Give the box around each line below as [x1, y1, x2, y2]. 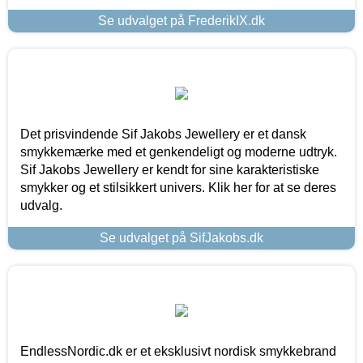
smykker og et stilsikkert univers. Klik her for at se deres [20, 180, 336, 194]
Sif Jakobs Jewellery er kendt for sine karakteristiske [20, 162, 319, 177]
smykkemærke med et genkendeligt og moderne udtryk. [20, 144, 337, 159]
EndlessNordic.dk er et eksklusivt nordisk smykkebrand [20, 344, 336, 358]
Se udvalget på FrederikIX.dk [98, 13, 265, 28]
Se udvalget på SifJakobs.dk [100, 230, 263, 245]
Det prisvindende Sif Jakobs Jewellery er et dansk [20, 126, 306, 141]
